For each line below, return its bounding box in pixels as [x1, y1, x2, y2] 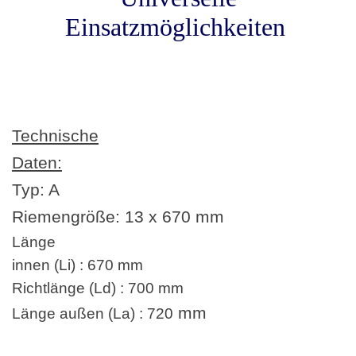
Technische [12, 126, 99, 146]
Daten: [12, 153, 62, 173]
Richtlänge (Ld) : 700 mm [12, 280, 184, 297]
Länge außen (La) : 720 [12, 305, 173, 323]
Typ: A [12, 180, 60, 200]
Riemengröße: [12, 207, 125, 227]
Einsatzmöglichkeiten [64, 13, 292, 42]
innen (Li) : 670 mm [12, 257, 143, 274]
